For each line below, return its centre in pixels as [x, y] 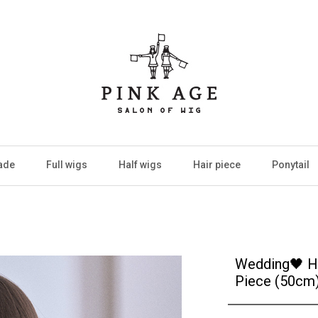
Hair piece [217, 165]
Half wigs [140, 165]
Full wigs [67, 165]
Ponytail [291, 165]
